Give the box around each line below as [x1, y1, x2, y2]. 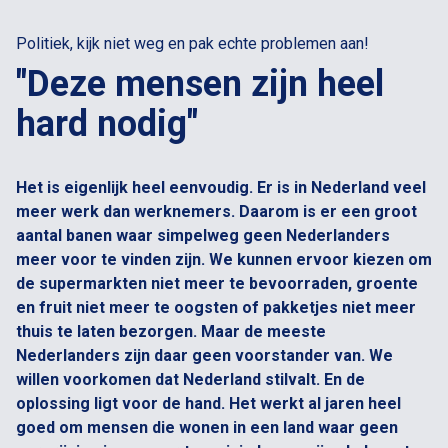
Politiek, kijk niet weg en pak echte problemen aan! [16, 34, 369, 53]
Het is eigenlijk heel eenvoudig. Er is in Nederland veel [16, 178, 426, 197]
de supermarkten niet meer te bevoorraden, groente [16, 274, 418, 293]
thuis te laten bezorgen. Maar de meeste [16, 322, 326, 341]
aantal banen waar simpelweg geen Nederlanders [16, 226, 390, 245]
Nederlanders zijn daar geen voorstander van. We [16, 346, 393, 365]
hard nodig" [16, 103, 198, 145]
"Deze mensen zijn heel [16, 63, 384, 105]
